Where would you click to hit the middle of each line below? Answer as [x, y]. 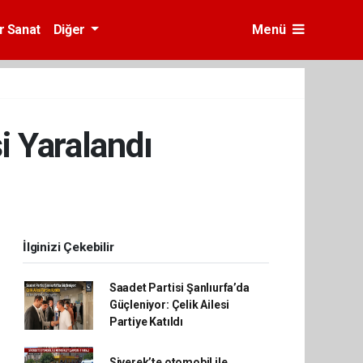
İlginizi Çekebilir [68, 247]
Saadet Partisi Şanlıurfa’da [179, 288]
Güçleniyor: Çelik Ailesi [169, 305]
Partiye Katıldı [146, 322]
